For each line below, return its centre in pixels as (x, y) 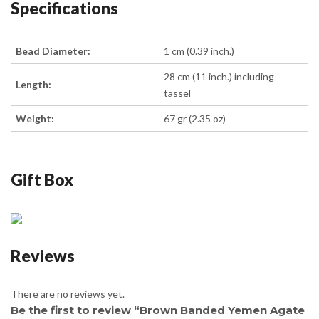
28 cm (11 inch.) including (219, 77)
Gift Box (42, 179)
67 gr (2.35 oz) (195, 119)
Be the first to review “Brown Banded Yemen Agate (158, 310)
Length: (34, 85)
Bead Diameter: (53, 51)
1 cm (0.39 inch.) (199, 51)
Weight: (35, 119)
